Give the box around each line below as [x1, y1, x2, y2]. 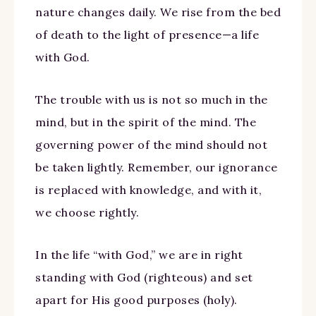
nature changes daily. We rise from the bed [35, 4, 281, 19]
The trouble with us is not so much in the [35, 92, 268, 107]
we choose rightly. [35, 205, 139, 219]
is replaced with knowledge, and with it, [35, 182, 262, 197]
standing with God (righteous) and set [35, 269, 253, 284]
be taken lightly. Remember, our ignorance [35, 159, 278, 174]
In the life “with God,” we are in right [35, 247, 243, 262]
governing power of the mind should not [35, 137, 267, 152]
